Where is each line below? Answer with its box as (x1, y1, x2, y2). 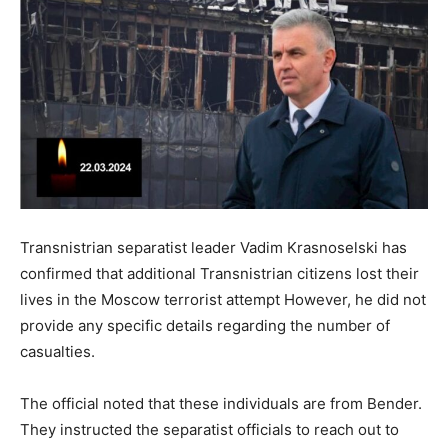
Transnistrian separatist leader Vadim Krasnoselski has (20, 238, 407, 258)
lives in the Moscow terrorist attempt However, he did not (20, 290, 426, 310)
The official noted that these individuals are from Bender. (20, 394, 422, 414)
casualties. (20, 342, 95, 362)
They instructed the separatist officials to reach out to (20, 420, 399, 440)
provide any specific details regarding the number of (20, 316, 390, 336)
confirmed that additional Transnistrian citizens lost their (20, 264, 419, 284)
